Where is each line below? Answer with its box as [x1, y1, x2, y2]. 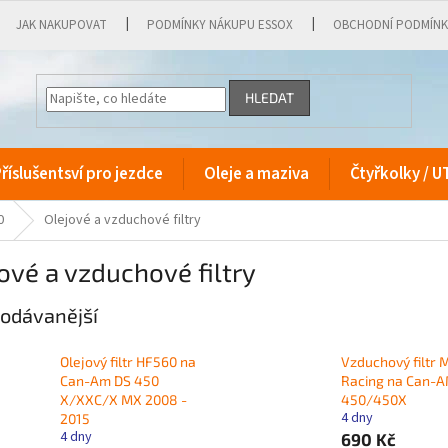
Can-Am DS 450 [60, 372, 159, 390]
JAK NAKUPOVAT [16, 16, 108, 34]
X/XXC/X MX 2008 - [60, 391, 187, 409]
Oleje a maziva [204, 162, 309, 186]
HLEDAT [245, 89, 295, 107]
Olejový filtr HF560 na [60, 353, 196, 371]
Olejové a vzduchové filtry [44, 210, 201, 230]
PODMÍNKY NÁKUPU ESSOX [147, 16, 294, 34]
